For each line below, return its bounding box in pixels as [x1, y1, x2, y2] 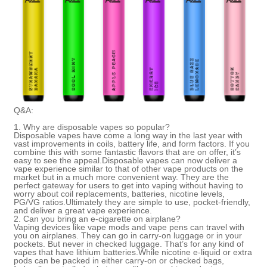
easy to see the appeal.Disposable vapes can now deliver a [14, 155, 238, 165]
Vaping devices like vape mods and [14, 222, 149, 232]
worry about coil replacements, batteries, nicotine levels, [14, 188, 225, 198]
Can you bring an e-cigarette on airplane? [23, 213, 181, 223]
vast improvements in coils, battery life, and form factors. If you [14, 138, 250, 148]
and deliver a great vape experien [14, 205, 141, 215]
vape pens [148, 222, 188, 232]
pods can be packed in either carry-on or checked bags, [14, 255, 225, 265]
